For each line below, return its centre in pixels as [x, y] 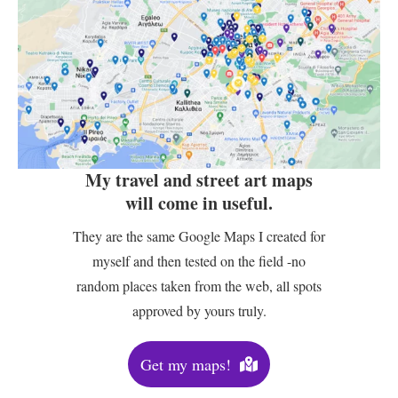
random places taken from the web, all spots [199, 285]
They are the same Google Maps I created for [199, 235]
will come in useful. [199, 203]
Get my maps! [186, 364]
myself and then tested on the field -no [199, 260]
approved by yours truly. [199, 310]
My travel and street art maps [199, 179]
